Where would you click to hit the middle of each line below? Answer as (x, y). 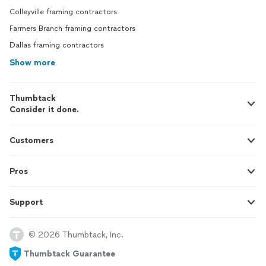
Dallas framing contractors (57, 45)
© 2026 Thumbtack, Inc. (76, 235)
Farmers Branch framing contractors (72, 29)
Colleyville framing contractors (63, 12)
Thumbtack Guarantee (69, 254)
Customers (31, 141)
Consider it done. (44, 110)
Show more (32, 63)
